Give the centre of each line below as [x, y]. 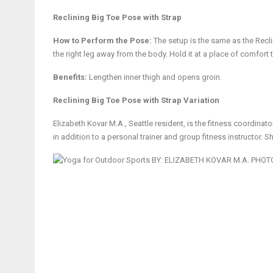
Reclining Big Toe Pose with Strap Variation [136, 100]
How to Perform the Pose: [103, 41]
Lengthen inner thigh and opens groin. [155, 77]
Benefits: [71, 77]
